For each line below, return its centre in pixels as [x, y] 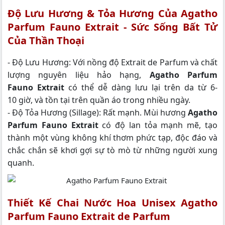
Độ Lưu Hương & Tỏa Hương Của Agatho [113, 13]
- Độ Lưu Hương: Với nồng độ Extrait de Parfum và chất [113, 62]
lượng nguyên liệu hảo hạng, [79, 75]
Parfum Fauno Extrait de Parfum [89, 216]
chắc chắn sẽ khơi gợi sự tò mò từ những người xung [113, 150]
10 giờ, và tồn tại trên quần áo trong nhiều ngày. [99, 100]
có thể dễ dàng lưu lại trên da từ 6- [141, 87]
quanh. [21, 162]
